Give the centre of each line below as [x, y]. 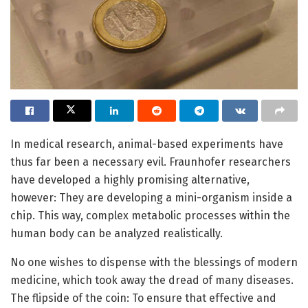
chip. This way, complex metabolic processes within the [150, 215]
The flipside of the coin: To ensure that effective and [143, 298]
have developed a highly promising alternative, [130, 179]
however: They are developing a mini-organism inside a [151, 197]
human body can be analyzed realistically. [117, 233]
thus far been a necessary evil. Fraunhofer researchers [151, 162]
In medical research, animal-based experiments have [147, 144]
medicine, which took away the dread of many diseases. [152, 280]
